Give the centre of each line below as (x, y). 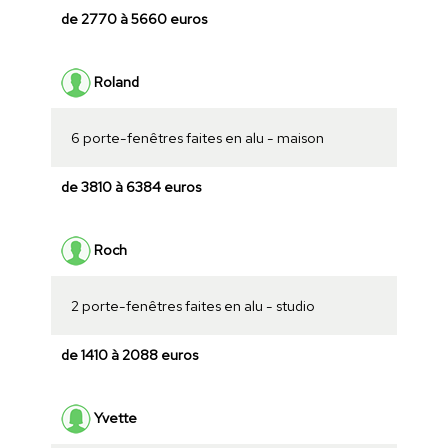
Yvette (113, 417)
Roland (114, 81)
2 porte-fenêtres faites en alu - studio (192, 306)
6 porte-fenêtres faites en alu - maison (197, 138)
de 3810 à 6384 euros (130, 187)
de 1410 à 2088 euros (129, 355)
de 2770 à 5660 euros (133, 19)
